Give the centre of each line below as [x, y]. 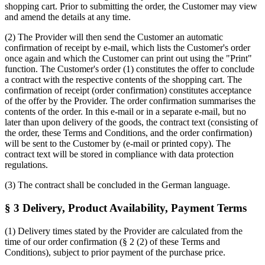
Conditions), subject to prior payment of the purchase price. [115, 252]
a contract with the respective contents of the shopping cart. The [123, 80]
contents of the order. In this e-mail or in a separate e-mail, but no [125, 112]
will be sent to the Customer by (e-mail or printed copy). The [118, 144]
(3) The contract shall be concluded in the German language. [117, 185]
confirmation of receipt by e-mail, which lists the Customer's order [127, 48]
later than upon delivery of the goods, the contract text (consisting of [131, 122]
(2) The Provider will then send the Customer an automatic [114, 37]
